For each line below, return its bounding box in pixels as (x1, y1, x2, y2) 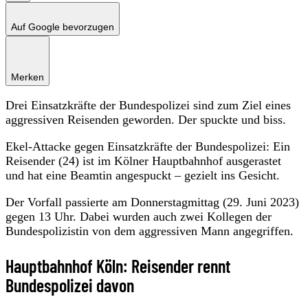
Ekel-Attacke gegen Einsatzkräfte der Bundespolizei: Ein (5, 139, 290, 153)
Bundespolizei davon (5, 274, 134, 296)
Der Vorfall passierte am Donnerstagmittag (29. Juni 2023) (5, 195, 299, 209)
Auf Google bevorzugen (11, 21, 114, 32)
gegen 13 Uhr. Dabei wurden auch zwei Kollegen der (5, 209, 272, 223)
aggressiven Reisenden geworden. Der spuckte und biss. (5, 112, 289, 126)
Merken (11, 71, 44, 82)
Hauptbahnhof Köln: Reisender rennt (5, 254, 230, 276)
